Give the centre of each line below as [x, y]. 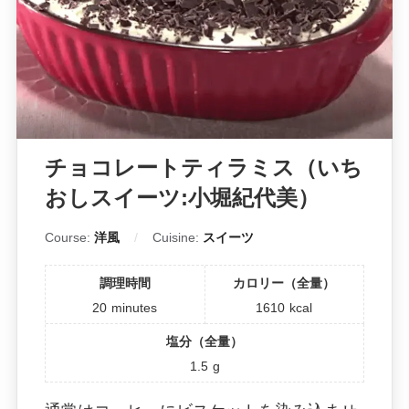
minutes [135, 307]
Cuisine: [177, 237]
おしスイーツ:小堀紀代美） [182, 197]
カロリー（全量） [284, 283]
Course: [69, 237]
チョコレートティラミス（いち [203, 167]
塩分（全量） [204, 341]
